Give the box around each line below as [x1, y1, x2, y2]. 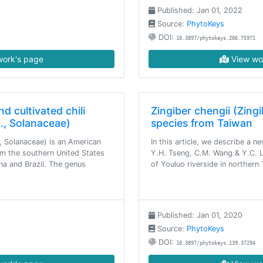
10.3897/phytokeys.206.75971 [176, 35, 255, 41]
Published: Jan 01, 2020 [155, 211, 242, 220]
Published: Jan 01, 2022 [155, 6, 242, 15]
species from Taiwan [151, 117, 252, 129]
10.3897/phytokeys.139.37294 [176, 240, 255, 246]
